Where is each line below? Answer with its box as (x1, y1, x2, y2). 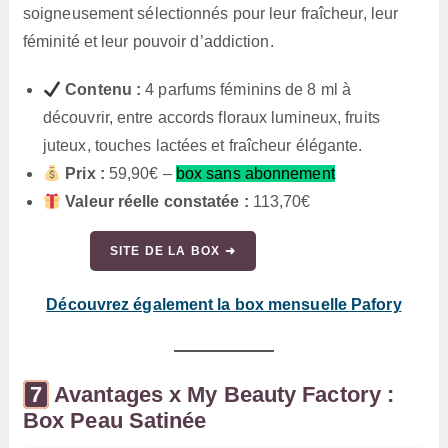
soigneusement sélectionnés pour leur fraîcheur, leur (22, 5, 399, 23)
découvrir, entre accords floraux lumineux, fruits (42, 109, 380, 127)
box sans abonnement (175, 165, 335, 183)
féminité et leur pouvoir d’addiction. (22, 33, 274, 51)
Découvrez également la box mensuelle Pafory (46, 296, 402, 314)
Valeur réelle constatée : (65, 193, 249, 211)
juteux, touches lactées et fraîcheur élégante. (42, 137, 363, 155)
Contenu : (65, 81, 142, 99)
